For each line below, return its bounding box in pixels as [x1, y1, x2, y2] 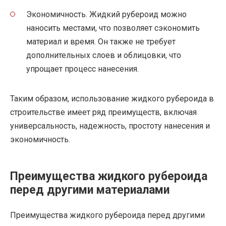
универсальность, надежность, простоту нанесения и [10, 121, 210, 131]
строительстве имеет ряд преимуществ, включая [10, 107, 197, 118]
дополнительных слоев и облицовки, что [26, 50, 181, 61]
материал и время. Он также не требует [26, 37, 176, 47]
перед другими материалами [10, 183, 169, 197]
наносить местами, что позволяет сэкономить [26, 23, 200, 33]
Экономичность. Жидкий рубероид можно [26, 10, 187, 20]
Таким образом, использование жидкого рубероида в [10, 94, 214, 104]
